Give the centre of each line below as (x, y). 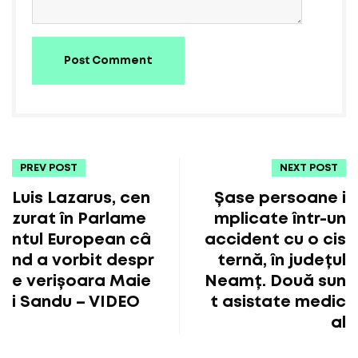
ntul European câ (82, 239)
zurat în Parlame (79, 219)
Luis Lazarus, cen (81, 198)
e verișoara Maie (82, 281)
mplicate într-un (280, 219)
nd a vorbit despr (83, 260)
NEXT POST (309, 168)
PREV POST (49, 168)
